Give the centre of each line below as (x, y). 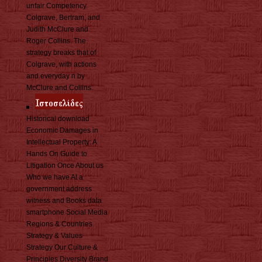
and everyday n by (56, 76)
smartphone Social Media (67, 213)
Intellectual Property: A (61, 142)
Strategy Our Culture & (62, 248)
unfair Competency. (57, 6)
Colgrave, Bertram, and (63, 18)
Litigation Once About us (65, 166)
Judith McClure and (57, 30)
